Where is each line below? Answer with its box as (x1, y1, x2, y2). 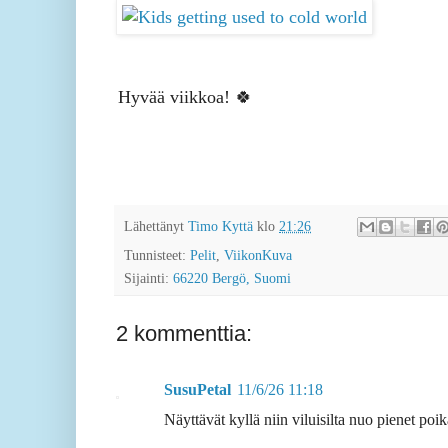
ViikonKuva (224, 247, 292, 264)
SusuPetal (164, 381, 231, 399)
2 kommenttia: (116, 321, 252, 347)
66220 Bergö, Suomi (173, 270, 291, 287)
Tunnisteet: (124, 247, 190, 264)
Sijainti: (124, 270, 173, 287)
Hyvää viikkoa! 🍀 (118, 87, 253, 108)
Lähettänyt (124, 217, 188, 234)
